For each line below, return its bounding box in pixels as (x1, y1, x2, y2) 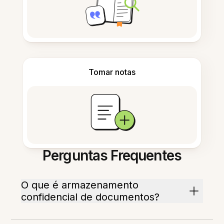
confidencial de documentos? (21, 191, 160, 203)
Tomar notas (88, 67, 135, 77)
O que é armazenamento (21, 179, 139, 191)
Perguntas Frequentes (42, 147, 182, 164)
